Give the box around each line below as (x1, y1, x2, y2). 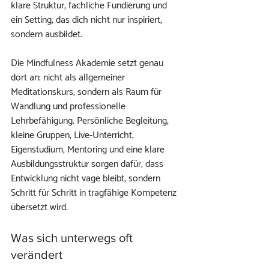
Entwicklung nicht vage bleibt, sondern (11, 171, 163, 187)
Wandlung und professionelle (11, 98, 128, 115)
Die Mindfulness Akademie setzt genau (11, 55, 166, 71)
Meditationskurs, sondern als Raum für (11, 84, 164, 100)
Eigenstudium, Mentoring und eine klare (11, 142, 167, 158)
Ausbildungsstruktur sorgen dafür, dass (11, 156, 166, 172)
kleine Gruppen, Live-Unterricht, (11, 127, 136, 144)
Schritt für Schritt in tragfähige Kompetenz (11, 185, 179, 201)
